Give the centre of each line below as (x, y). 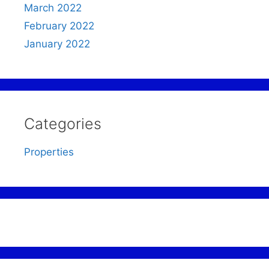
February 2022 (59, 26)
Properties (49, 152)
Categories (63, 123)
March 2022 (53, 8)
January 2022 (57, 44)
